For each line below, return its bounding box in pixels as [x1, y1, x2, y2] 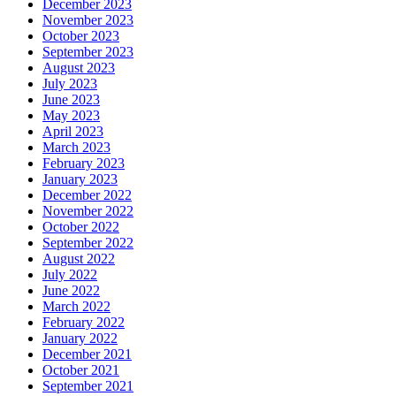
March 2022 [42, 299, 110, 315]
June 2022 [42, 283, 100, 299]
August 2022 [42, 251, 115, 267]
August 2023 [42, 60, 115, 76]
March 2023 [42, 140, 110, 156]
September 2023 [42, 44, 133, 60]
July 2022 [42, 267, 97, 283]
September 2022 [42, 235, 133, 251]
